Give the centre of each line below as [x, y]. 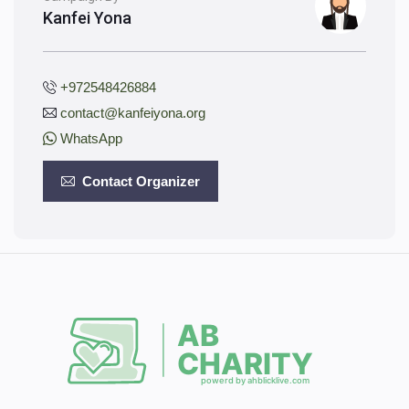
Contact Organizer [139, 181]
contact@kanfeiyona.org [133, 112]
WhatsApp [89, 138]
